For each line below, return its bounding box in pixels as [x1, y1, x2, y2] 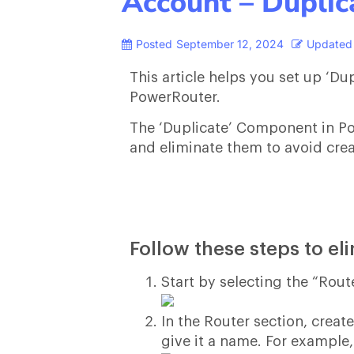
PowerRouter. [130, 90, 225, 104]
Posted [136, 37, 173, 51]
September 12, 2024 [176, 37, 284, 51]
